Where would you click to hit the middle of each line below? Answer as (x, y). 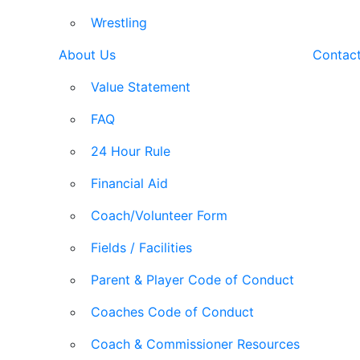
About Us (87, 55)
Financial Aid (129, 183)
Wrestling (119, 22)
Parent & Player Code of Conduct (192, 280)
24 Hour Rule (131, 151)
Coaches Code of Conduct (172, 312)
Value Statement (141, 87)
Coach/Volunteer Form (159, 215)
